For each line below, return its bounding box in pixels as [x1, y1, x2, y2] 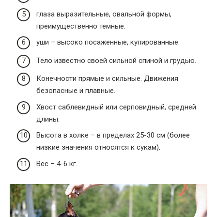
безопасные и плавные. [36, 86, 115, 95]
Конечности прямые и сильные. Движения [36, 74, 178, 83]
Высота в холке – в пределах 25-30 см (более [36, 131, 190, 140]
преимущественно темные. [36, 21, 125, 31]
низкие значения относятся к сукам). [36, 143, 160, 152]
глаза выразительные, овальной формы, [36, 9, 171, 18]
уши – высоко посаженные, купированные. [36, 38, 180, 47]
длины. [36, 114, 60, 124]
